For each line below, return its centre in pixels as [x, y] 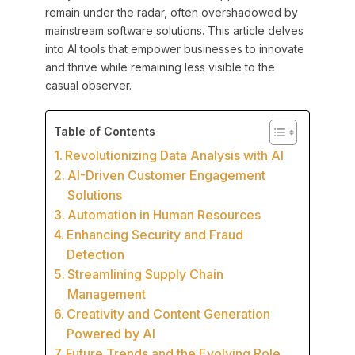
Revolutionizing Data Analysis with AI [175, 156]
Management [107, 294]
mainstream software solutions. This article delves [174, 31]
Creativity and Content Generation [169, 314]
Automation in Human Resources [164, 215]
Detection [96, 255]
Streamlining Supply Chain [146, 275]
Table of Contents [104, 132]
